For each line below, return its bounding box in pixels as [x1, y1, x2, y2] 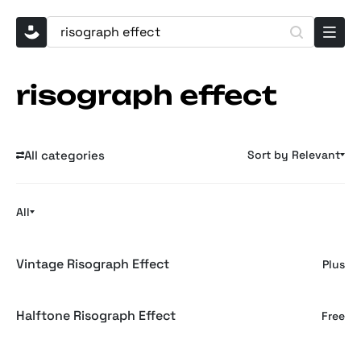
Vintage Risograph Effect [16, 255, 169, 272]
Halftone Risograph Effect [16, 307, 176, 324]
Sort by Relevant [247, 147, 340, 162]
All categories [24, 147, 105, 163]
